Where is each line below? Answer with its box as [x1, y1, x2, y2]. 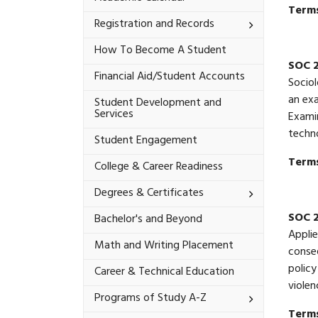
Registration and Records [94, 13, 214, 35]
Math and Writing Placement [94, 235, 234, 257]
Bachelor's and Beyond [94, 209, 202, 231]
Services [94, 104, 133, 126]
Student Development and [94, 92, 221, 114]
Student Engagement [94, 130, 197, 152]
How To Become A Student [94, 40, 226, 62]
